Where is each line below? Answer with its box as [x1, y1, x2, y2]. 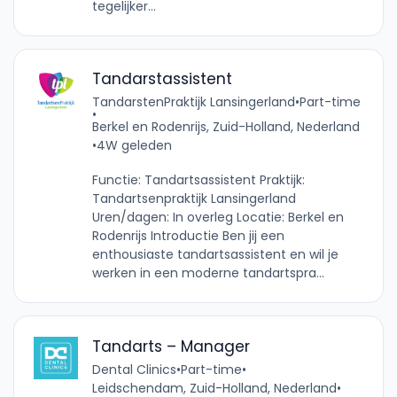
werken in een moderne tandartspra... [91, 264, 324, 283]
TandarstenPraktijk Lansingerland [91, 93, 295, 112]
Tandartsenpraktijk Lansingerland [91, 190, 296, 208]
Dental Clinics [91, 360, 176, 378]
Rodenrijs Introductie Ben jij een [91, 227, 284, 245]
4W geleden [96, 136, 172, 155]
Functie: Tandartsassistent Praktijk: [91, 171, 305, 190]
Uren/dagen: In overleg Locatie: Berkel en [91, 208, 344, 227]
